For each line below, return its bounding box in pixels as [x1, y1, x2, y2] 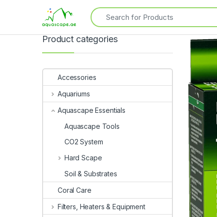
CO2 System [64, 138, 103, 146]
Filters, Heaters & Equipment [57, 202, 145, 211]
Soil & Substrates [64, 170, 117, 178]
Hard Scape [64, 154, 102, 162]
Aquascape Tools [64, 122, 120, 130]
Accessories [58, 73, 96, 82]
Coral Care [58, 186, 92, 194]
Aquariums [57, 90, 90, 98]
